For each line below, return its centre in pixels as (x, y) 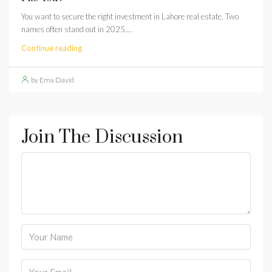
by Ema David (53, 80)
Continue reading (52, 48)
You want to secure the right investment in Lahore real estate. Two (130, 16)
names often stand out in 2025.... (77, 29)
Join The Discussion (102, 137)
